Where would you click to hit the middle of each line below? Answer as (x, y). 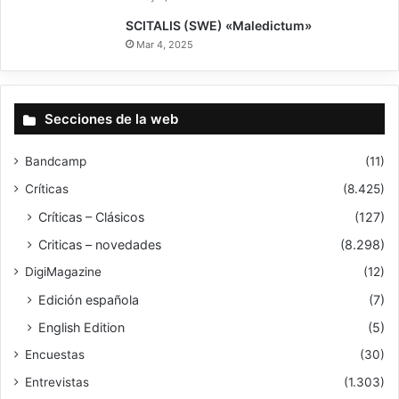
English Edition (81, 327)
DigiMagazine (63, 271)
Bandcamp (56, 161)
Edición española (89, 299)
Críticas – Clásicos (91, 216)
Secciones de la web (111, 118)
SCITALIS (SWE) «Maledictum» (219, 25)
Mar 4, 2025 (165, 44)
